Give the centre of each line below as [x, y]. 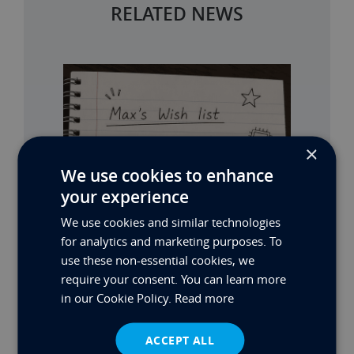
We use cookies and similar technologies [171, 221]
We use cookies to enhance [168, 175]
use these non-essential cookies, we [158, 259]
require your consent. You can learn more [174, 278]
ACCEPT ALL [180, 339]
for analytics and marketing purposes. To [172, 240]
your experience [125, 196]
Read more [205, 297]
